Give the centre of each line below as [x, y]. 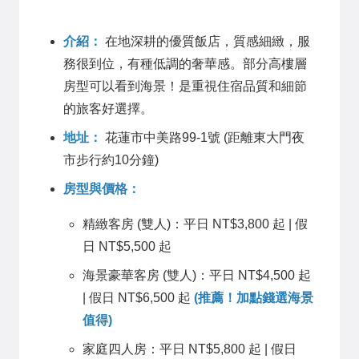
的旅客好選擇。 [108, 109]
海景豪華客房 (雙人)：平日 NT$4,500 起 [197, 276]
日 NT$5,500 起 [127, 247]
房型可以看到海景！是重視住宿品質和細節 [185, 87]
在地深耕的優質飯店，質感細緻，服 [206, 42]
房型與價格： [102, 189]
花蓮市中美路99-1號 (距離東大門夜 [203, 138]
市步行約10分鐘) [111, 160]
